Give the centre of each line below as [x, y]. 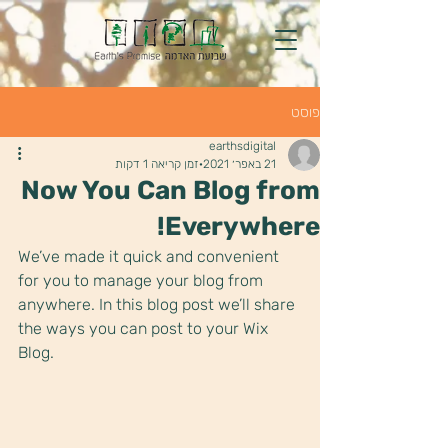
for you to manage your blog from [142, 280]
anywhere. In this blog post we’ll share [158, 304]
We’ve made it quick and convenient [150, 256]
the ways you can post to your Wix [145, 328]
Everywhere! [242, 226]
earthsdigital [242, 146]
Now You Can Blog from [170, 190]
